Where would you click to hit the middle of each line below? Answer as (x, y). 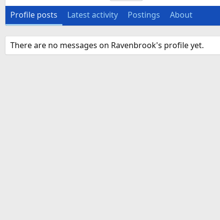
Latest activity (93, 15)
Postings (144, 15)
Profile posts (34, 15)
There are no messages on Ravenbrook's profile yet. (107, 45)
